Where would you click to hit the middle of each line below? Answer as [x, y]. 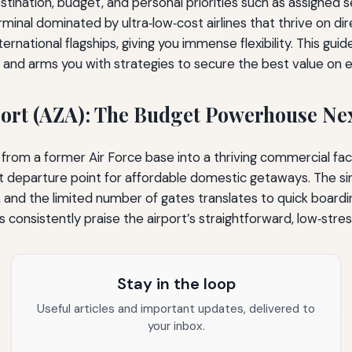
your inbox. [176, 326]
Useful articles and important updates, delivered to [176, 308]
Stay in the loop [176, 283]
